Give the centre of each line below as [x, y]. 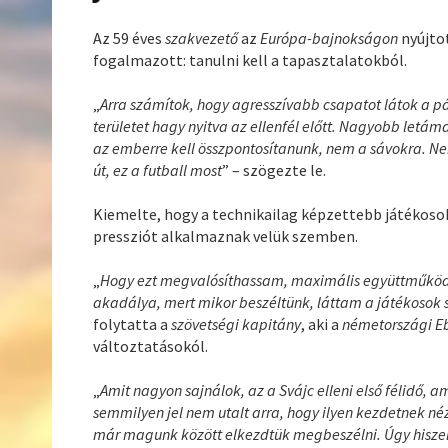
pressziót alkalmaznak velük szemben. [226, 235]
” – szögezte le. [274, 169]
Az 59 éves [129, 37]
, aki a [322, 323]
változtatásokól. [151, 345]
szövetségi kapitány [236, 323]
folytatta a [132, 323]
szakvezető [203, 37]
